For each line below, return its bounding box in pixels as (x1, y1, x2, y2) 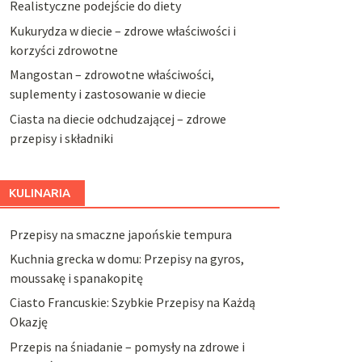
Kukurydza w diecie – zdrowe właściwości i (9, 22, 236, 39)
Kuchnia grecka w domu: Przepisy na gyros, (9, 250, 244, 267)
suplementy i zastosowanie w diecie (9, 86, 206, 103)
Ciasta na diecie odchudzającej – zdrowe (9, 110, 226, 127)
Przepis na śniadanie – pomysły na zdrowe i (9, 338, 245, 355)
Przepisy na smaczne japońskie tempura (9, 225, 232, 242)
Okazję (9, 314, 48, 330)
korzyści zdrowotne (9, 41, 118, 58)
